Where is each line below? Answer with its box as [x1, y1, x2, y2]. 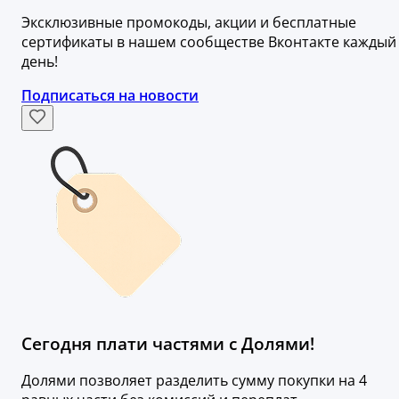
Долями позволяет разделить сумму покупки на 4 [21, 370, 367, 390]
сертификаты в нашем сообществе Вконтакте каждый [21, 32, 396, 53]
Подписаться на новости [21, 85, 199, 106]
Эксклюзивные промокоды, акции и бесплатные [21, 12, 356, 33]
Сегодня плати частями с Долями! [21, 331, 314, 354]
